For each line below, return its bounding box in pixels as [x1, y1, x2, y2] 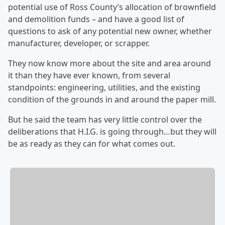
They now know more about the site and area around [8, 57, 211, 69]
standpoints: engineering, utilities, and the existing [8, 81, 200, 93]
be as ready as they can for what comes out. [8, 138, 175, 149]
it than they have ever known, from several [8, 69, 170, 81]
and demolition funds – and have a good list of [8, 13, 184, 25]
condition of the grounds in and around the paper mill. [8, 93, 216, 105]
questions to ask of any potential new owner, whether [8, 25, 212, 37]
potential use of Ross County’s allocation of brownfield [8, 1, 216, 13]
